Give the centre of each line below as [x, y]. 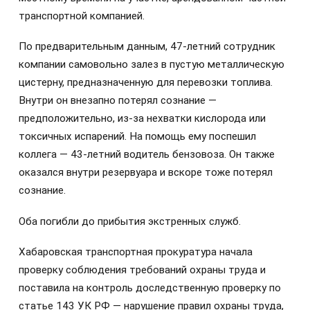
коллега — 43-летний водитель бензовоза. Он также [147, 155]
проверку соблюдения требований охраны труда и [142, 270]
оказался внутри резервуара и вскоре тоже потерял [146, 173]
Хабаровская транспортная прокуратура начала [136, 252]
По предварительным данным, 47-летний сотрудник [147, 47]
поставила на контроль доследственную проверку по [150, 288]
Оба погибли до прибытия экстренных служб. [130, 221]
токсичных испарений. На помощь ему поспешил [137, 137]
